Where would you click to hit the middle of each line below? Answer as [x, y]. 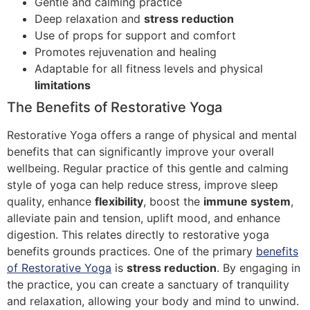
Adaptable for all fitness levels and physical [149, 69]
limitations [63, 85]
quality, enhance [51, 202]
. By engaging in [258, 268]
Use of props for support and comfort [135, 36]
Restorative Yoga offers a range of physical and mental [152, 135]
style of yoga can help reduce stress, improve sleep [143, 185]
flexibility [119, 202]
